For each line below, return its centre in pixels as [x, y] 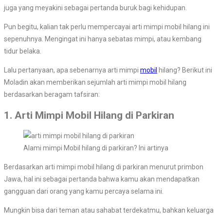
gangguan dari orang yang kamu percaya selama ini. [84, 191]
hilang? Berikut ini [185, 70]
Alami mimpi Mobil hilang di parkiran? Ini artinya [96, 148]
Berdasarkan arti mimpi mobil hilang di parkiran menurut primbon [104, 167]
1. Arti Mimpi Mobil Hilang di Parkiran [89, 115]
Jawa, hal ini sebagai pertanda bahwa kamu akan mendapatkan [102, 179]
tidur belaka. [23, 51]
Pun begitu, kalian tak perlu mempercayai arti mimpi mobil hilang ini [107, 27]
